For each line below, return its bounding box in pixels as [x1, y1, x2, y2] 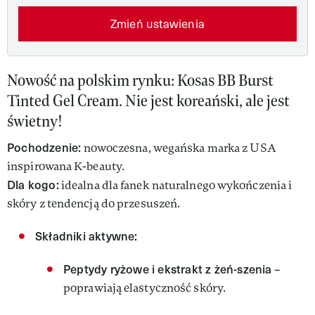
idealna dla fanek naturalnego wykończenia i [58, 178, 292, 193]
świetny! [7, 111, 63, 131]
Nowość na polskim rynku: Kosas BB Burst [7, 70, 274, 91]
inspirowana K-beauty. [7, 159, 125, 174]
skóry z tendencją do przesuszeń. [7, 196, 181, 211]
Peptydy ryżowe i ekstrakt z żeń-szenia [63, 261, 272, 277]
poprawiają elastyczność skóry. [63, 281, 226, 295]
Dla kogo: [7, 176, 59, 193]
